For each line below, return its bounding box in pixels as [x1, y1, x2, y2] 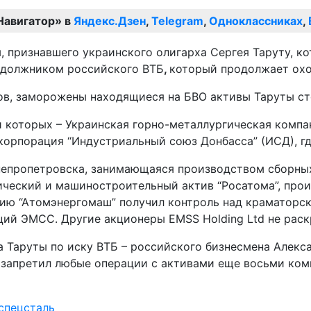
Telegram [151, 13, 203, 28]
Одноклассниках [209, 13, 303, 28]
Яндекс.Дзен [74, 13, 146, 28]
